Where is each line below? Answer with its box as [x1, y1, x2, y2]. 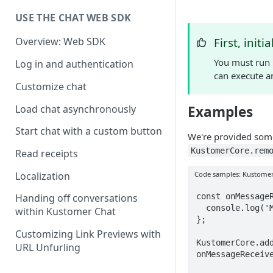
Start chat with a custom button [15, 124, 162, 138]
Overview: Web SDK [15, 35, 105, 49]
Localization [15, 169, 70, 183]
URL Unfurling [15, 241, 80, 255]
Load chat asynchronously [15, 102, 136, 116]
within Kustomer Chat [15, 205, 116, 219]
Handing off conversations [15, 191, 138, 205]
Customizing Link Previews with [15, 227, 161, 241]
